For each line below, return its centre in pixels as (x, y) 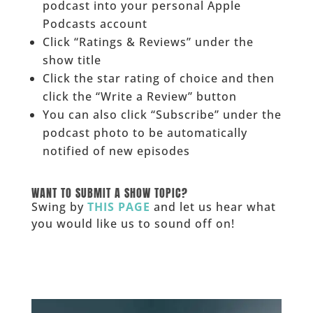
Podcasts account (95, 23)
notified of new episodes (116, 151)
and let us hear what (213, 206)
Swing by (59, 206)
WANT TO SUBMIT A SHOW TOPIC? (109, 192)
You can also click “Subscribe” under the (162, 114)
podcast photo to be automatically (145, 132)
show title (72, 60)
